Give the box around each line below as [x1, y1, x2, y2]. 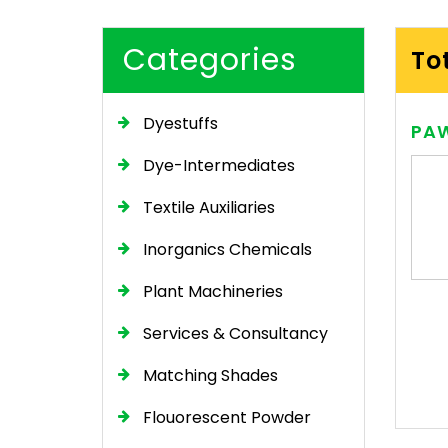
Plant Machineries [143, 279, 283, 303]
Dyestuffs [143, 111, 218, 135]
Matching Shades [143, 363, 278, 387]
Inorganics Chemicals [143, 237, 312, 261]
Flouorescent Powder [143, 405, 311, 429]
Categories [123, 38, 297, 81]
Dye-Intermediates [143, 153, 295, 177]
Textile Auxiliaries [143, 195, 275, 219]
